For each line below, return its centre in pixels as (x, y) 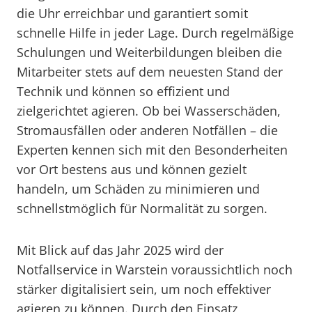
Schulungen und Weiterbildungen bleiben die (149, 52)
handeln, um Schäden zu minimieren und (138, 189)
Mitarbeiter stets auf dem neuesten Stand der (150, 72)
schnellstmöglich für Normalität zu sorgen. (142, 208)
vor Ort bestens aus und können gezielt (132, 169)
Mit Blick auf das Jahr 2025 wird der (120, 250)
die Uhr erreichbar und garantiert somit (132, 13)
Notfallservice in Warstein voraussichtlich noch (155, 270)
